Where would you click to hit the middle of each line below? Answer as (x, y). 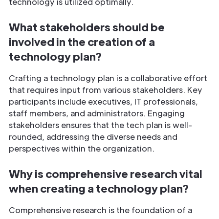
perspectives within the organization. (82, 148)
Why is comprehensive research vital (106, 173)
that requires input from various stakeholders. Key (106, 89)
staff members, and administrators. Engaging (97, 113)
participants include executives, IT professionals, (103, 101)
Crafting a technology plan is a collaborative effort (108, 78)
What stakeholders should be (87, 26)
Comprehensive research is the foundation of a (100, 210)
